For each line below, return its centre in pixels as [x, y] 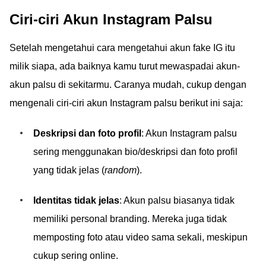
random [121, 170]
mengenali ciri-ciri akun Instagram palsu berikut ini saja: [126, 103]
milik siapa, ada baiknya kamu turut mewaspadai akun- [125, 66]
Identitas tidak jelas [76, 200]
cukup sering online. [76, 255]
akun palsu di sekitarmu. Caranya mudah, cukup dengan [128, 84]
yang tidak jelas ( [69, 170]
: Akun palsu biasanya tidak [177, 200]
